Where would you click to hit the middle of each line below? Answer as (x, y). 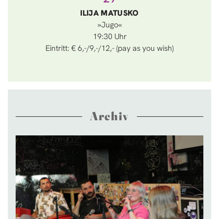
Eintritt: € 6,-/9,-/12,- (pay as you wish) (109, 48)
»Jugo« (109, 25)
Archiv (109, 116)
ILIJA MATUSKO (109, 13)
